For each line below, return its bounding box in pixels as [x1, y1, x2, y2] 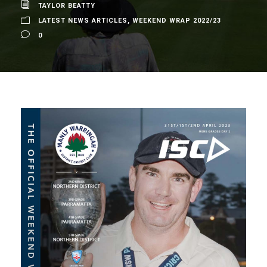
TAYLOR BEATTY [38, 2, 95, 10]
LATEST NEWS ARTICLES [38, 17, 128, 25]
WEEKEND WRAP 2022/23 [132, 17, 221, 25]
